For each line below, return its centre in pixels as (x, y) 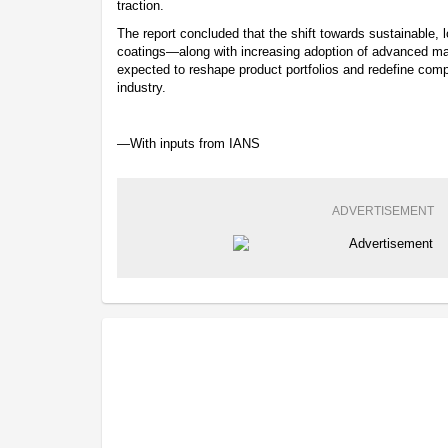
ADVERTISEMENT (382, 210)
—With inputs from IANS (188, 143)
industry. (141, 87)
